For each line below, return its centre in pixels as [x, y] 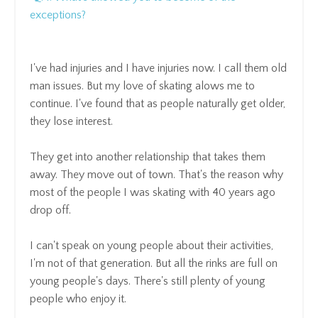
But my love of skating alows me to [171, 86]
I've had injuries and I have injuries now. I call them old [158, 68]
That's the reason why [231, 174]
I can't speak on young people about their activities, [152, 245]
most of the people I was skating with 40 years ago [153, 192]
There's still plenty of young [199, 281]
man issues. [58, 86]
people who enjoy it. [78, 298]
